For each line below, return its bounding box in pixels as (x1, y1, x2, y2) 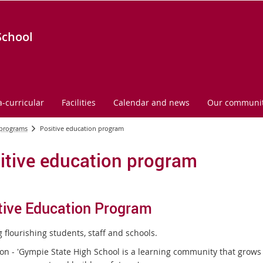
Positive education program (40, 124, 124, 133)
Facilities (62, 97, 96, 108)
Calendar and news (113, 97, 190, 108)
